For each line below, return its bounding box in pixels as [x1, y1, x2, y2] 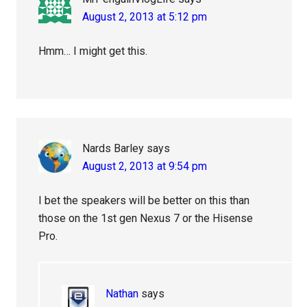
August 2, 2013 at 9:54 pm [82, 159, 208, 173]
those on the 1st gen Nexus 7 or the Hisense [38, 211, 254, 225]
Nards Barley [82, 141, 145, 155]
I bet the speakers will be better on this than [38, 193, 250, 207]
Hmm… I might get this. [38, 44, 148, 58]
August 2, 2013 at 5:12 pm [82, 10, 208, 23]
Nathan [106, 286, 139, 300]
